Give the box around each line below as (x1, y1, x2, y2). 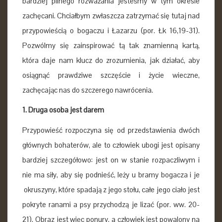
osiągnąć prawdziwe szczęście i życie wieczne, (22, 70, 200, 80)
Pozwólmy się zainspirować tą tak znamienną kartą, (22, 40, 200, 50)
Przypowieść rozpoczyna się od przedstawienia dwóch (22, 125, 200, 135)
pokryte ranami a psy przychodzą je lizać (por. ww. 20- (22, 199, 200, 209)
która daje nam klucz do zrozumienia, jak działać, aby (22, 55, 200, 65)
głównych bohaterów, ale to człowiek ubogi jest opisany (22, 140, 200, 150)
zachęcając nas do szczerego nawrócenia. (22, 85, 153, 95)
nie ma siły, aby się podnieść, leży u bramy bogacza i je (22, 169, 200, 179)
